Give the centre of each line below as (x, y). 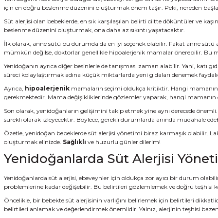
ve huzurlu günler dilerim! (123, 142)
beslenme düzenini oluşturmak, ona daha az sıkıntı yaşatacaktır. (94, 30)
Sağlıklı (74, 142)
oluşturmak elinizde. (33, 142)
